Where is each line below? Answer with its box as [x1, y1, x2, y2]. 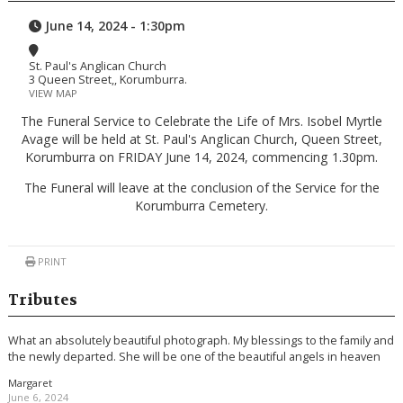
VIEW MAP [29, 86, 78, 101]
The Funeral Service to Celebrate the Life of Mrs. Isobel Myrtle [21, 112, 382, 130]
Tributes [7, 290, 77, 309]
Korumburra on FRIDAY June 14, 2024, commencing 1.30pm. [25, 148, 378, 166]
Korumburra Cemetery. [135, 197, 268, 215]
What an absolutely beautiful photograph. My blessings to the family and [7, 332, 394, 349]
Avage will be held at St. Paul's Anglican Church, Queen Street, [21, 130, 382, 148]
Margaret [7, 375, 52, 390]
